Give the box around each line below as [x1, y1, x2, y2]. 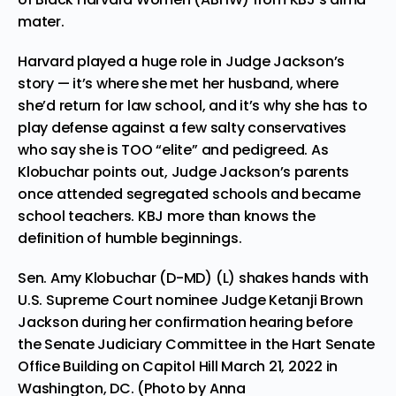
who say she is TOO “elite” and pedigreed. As [18, 139, 329, 160]
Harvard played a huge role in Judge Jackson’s [18, 50, 346, 72]
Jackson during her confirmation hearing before [18, 311, 353, 332]
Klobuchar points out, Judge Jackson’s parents [18, 161, 350, 182]
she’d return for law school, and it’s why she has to [18, 95, 368, 116]
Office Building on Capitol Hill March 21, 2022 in [18, 355, 339, 377]
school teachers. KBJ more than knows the [18, 205, 316, 226]
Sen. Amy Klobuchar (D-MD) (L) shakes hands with [18, 267, 369, 288]
